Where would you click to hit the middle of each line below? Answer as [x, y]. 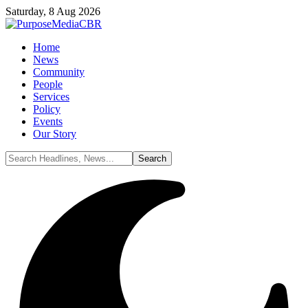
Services [51, 97]
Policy [47, 109]
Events [48, 121]
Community [59, 72]
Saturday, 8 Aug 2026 [53, 11]
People [48, 84]
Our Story [55, 134]
